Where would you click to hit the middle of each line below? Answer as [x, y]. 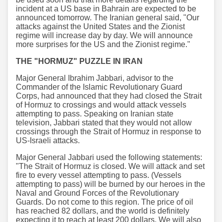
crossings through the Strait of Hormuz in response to [109, 132]
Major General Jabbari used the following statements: [109, 158]
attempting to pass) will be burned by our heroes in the [111, 184]
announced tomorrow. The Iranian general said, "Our [108, 18]
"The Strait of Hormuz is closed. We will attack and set [110, 166]
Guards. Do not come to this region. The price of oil [105, 202]
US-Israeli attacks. [48, 141]
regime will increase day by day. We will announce [104, 36]
